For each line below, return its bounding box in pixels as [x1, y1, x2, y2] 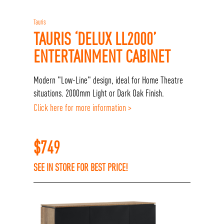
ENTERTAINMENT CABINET [33, 45, 171, 66]
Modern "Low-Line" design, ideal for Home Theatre [33, 74, 183, 86]
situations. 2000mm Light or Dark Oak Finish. [33, 87, 164, 99]
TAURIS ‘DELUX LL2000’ [33, 28, 156, 48]
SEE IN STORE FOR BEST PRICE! [33, 161, 128, 173]
